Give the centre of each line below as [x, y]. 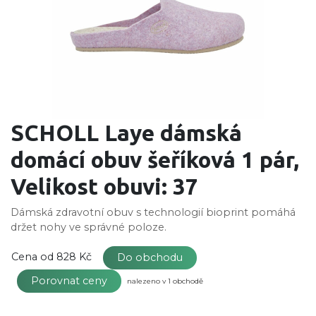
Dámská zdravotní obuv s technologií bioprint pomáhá [153, 212]
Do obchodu [150, 257]
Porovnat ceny [69, 280]
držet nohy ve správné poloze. [91, 227]
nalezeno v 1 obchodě [165, 281]
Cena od [32, 256]
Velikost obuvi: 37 [104, 186]
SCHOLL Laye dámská [126, 132]
